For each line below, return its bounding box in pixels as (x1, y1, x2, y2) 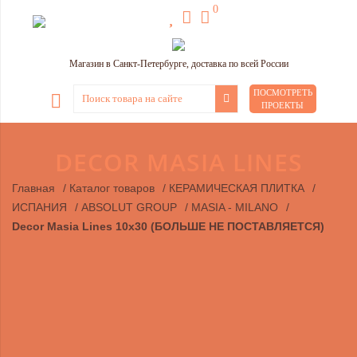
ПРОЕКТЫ (261, 100, 304, 110)
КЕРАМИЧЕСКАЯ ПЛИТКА (169, 182, 304, 194)
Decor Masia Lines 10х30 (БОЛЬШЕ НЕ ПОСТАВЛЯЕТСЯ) (12, 220, 324, 233)
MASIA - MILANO (191, 201, 278, 214)
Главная (12, 182, 55, 194)
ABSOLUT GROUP (81, 201, 177, 214)
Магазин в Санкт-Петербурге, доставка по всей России (69, 58, 288, 69)
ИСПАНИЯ (12, 201, 67, 214)
